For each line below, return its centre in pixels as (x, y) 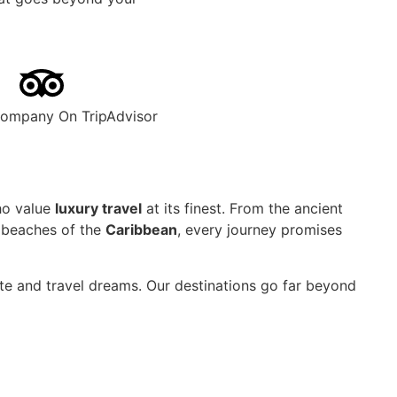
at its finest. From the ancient (242, 209)
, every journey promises (260, 230)
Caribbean (141, 230)
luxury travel (98, 209)
